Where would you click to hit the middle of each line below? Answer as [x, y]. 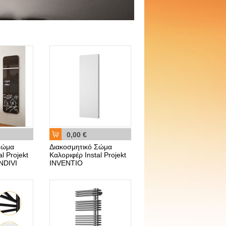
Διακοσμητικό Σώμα [81, 147]
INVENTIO [66, 163]
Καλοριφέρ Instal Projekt [88, 155]
